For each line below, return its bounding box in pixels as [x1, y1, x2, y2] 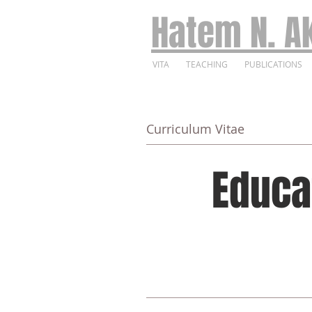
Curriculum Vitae [146, 120, 244, 137]
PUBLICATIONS [244, 58, 302, 70]
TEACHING [186, 58, 228, 70]
